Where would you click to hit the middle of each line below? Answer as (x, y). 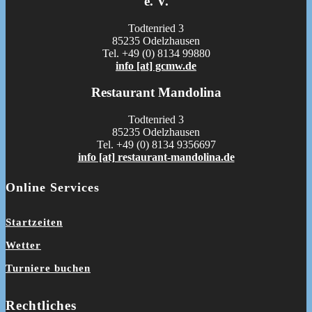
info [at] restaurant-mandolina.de (156, 157)
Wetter (23, 245)
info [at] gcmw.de (156, 65)
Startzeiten (34, 223)
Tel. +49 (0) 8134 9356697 (156, 145)
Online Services (53, 187)
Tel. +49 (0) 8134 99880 (156, 53)
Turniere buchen (48, 268)
